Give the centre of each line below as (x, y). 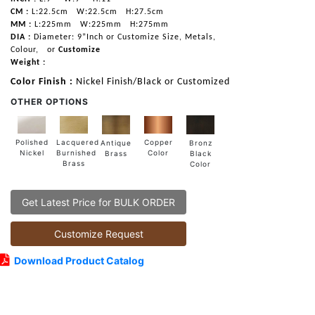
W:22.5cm (96, 12)
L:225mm (52, 24)
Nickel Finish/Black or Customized (153, 82)
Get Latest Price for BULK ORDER (98, 202)
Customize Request (98, 234)
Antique (116, 142)
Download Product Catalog (77, 261)
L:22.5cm (49, 12)
